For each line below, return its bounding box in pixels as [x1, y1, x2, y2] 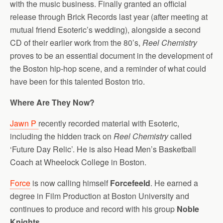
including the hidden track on [10, 130, 113, 142]
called [168, 130, 192, 142]
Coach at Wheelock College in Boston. [10, 156, 146, 168]
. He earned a [150, 177, 198, 189]
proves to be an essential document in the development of [10, 49, 213, 61]
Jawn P [10, 117, 38, 129]
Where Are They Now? [10, 96, 95, 108]
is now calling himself [30, 177, 110, 189]
